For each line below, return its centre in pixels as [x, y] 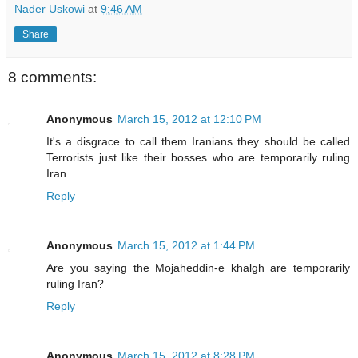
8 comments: [52, 78]
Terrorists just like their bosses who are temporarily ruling [198, 157]
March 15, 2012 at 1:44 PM [186, 245]
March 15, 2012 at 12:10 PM [189, 119]
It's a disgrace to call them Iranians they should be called [198, 141]
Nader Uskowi [50, 9]
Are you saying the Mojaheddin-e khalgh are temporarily [198, 267]
